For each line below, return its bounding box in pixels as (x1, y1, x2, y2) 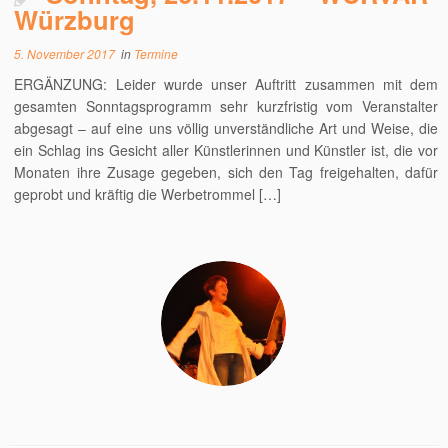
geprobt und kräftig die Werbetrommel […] (14, 184, 282, 204)
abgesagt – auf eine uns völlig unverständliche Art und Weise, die (14, 118, 438, 138)
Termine (134, 45, 179, 62)
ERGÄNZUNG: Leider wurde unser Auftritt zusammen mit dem (14, 74, 438, 94)
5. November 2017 (14, 45, 116, 62)
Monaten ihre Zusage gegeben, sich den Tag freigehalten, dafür (14, 162, 438, 182)
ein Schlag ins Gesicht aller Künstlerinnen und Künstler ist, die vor (14, 140, 438, 160)
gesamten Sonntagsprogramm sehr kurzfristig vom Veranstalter (14, 96, 438, 116)
